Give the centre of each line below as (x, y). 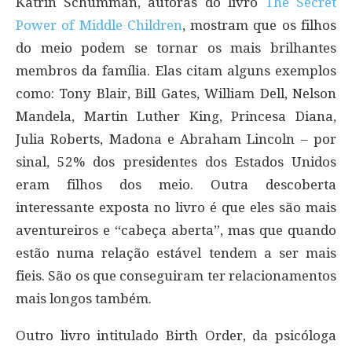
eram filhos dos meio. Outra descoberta (176, 184)
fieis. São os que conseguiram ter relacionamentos (176, 275)
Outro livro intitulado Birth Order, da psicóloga (176, 335)
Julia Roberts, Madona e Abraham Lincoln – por (176, 139)
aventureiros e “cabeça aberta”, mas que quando (176, 230)
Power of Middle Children (99, 25)
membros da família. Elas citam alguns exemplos (176, 70)
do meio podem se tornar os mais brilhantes (176, 48)
